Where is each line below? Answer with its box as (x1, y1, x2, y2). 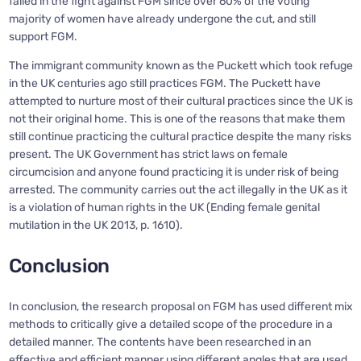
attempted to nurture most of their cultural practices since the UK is (8, 94, 353, 109)
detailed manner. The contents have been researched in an (8, 335, 311, 350)
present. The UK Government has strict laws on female (8, 147, 288, 162)
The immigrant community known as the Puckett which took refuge (8, 59, 353, 73)
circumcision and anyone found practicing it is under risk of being (8, 165, 338, 180)
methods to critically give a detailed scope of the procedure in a (8, 317, 333, 332)
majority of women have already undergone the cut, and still (8, 12, 316, 27)
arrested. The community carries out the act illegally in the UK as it (8, 183, 347, 197)
